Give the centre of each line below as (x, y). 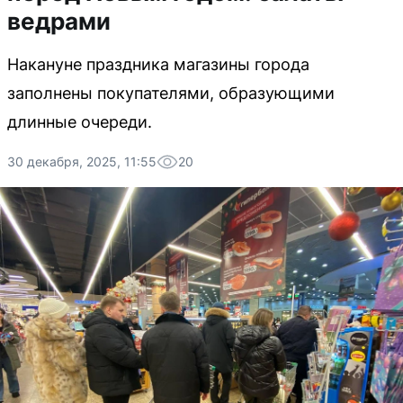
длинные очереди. (80, 122)
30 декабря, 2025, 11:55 (82, 161)
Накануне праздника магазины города (158, 64)
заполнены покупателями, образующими (171, 93)
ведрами (59, 21)
